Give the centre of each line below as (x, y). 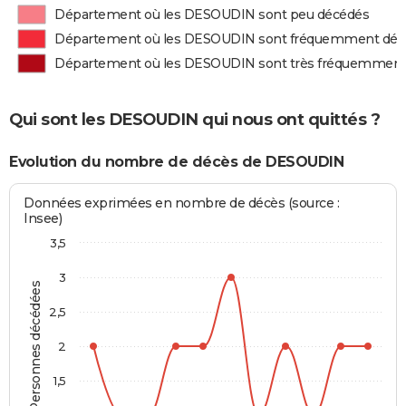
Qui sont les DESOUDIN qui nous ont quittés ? (194, 120)
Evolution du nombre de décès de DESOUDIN (176, 161)
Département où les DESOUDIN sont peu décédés (212, 14)
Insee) (43, 219)
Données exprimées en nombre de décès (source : (182, 203)
